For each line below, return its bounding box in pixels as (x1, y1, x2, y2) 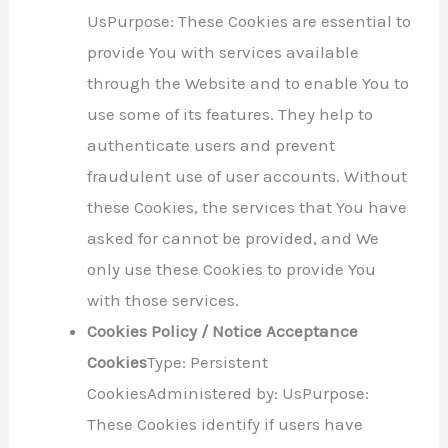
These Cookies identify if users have (87, 414, 364, 434)
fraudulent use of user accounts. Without (87, 166, 408, 186)
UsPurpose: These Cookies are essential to (87, 11, 412, 31)
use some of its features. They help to (87, 104, 374, 124)
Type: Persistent (147, 352, 269, 372)
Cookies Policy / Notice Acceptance (87, 321, 359, 341)
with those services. (87, 290, 240, 310)
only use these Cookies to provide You (87, 259, 377, 279)
